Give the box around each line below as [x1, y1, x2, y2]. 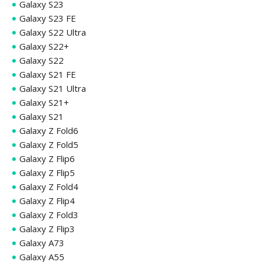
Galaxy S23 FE [19, 12, 76, 24]
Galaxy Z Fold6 [19, 124, 78, 136]
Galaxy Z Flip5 [19, 166, 75, 178]
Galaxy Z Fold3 [19, 208, 78, 220]
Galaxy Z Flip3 [19, 222, 75, 235]
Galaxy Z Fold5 [19, 138, 78, 150]
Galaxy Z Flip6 [19, 152, 75, 164]
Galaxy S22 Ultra [19, 26, 86, 38]
